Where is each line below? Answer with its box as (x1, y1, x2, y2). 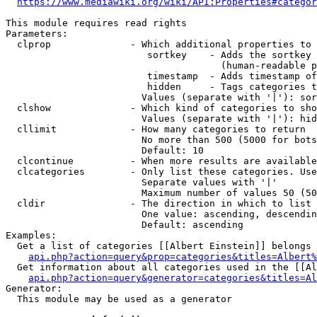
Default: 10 (6, 145, 204, 156)
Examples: (6, 230, 57, 241)
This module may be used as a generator (6, 294, 232, 304)
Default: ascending (6, 219, 243, 230)
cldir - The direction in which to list (6, 198, 311, 209)
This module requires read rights (6, 18, 187, 28)
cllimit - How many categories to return (6, 124, 306, 134)
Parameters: (6, 28, 68, 39)
